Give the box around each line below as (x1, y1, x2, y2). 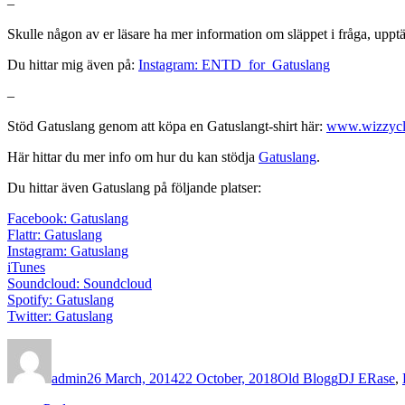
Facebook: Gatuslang (7, 210, 128, 226)
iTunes (7, 259, 45, 275)
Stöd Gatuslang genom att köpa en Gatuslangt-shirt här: (7, 118, 326, 134)
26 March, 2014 (87, 370, 178, 386)
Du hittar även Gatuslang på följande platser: (7, 179, 261, 195)
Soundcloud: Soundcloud (7, 275, 152, 291)
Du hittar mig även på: (7, 56, 138, 72)
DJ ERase (338, 370, 395, 386)
